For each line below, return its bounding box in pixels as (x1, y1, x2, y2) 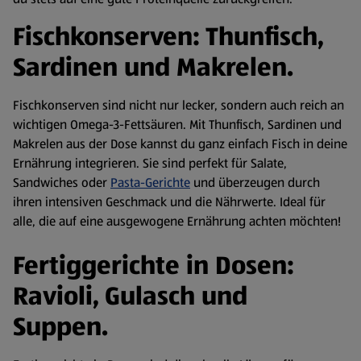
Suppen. (13, 309, 108, 346)
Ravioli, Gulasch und (13, 278, 247, 315)
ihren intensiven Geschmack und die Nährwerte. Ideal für (13, 193, 326, 212)
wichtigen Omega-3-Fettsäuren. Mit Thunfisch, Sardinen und (13, 115, 342, 135)
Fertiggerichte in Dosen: (13, 247, 294, 284)
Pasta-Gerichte (110, 173, 190, 193)
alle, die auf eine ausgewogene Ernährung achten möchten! (13, 212, 341, 231)
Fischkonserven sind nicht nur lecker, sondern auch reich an (13, 96, 344, 115)
